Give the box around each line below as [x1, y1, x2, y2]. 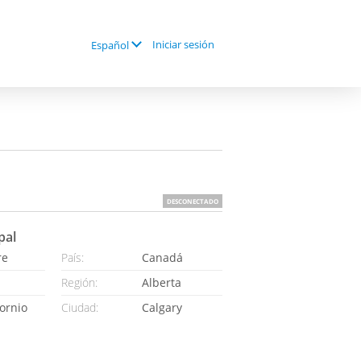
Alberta [142, 275, 185, 290]
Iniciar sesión [152, 37, 214, 52]
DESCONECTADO [167, 197, 218, 205]
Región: [61, 275, 98, 290]
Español [91, 37, 129, 52]
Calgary [142, 300, 185, 315]
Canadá [142, 250, 183, 265]
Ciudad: [61, 300, 98, 315]
